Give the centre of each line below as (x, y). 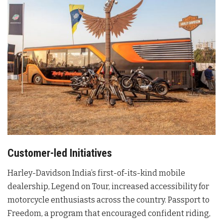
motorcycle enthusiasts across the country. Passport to (109, 200)
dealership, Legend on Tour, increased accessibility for (108, 186)
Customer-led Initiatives (60, 153)
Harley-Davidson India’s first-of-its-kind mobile (96, 173)
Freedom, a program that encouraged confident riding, (109, 213)
